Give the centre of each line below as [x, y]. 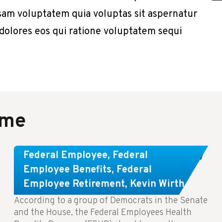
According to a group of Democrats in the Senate [111, 201]
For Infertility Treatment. [84, 171]
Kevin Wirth [157, 184]
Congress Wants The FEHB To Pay [109, 154]
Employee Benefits [67, 170]
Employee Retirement [74, 184]
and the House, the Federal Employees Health [103, 213]
